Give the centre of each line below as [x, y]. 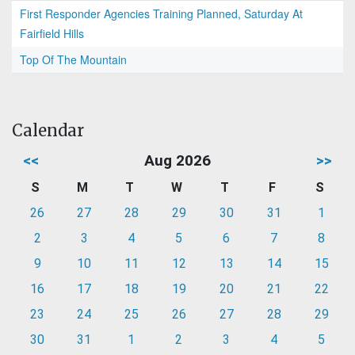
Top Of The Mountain [73, 60]
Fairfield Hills [52, 34]
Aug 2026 [177, 161]
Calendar [48, 131]
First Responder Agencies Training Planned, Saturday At [161, 14]
